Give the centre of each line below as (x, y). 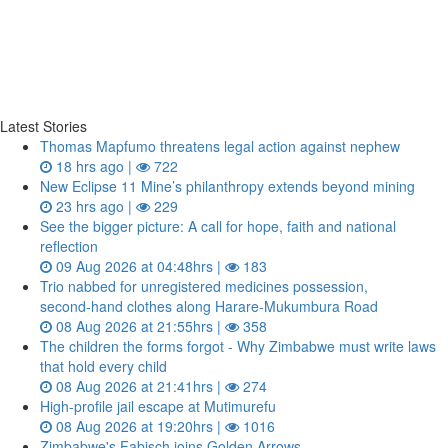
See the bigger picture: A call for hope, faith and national (218, 226)
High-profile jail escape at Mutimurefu (158, 406)
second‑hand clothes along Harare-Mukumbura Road (209, 306)
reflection (69, 246)
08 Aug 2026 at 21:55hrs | (138, 326)
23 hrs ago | (94, 206)
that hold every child (103, 366)
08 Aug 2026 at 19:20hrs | (138, 426)
